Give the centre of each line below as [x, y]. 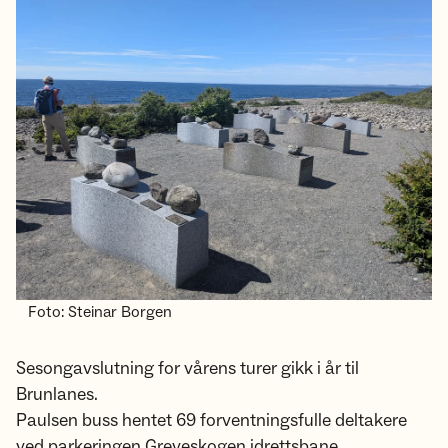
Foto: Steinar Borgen [100, 311]
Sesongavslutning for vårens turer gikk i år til [187, 368]
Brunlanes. [57, 394]
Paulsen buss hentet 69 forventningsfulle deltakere [211, 420]
